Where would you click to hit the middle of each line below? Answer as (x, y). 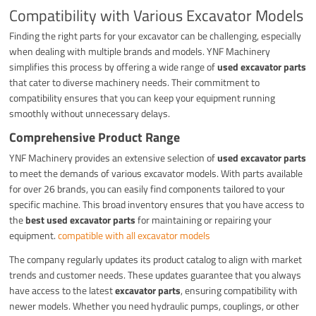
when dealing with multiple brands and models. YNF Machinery (140, 51)
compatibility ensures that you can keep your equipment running (142, 97)
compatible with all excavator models (134, 235)
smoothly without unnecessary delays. (90, 113)
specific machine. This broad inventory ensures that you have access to (157, 204)
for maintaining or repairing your (204, 219)
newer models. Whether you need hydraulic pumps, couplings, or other (154, 305)
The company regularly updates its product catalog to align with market (156, 259)
